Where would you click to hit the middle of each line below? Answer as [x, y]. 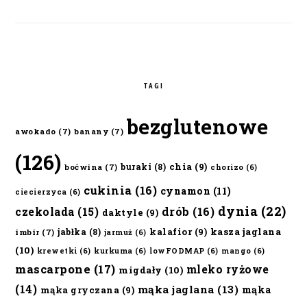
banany [91, 132]
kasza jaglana [246, 232]
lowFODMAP [177, 251]
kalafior [171, 232]
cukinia [108, 191]
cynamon [185, 191]
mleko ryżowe [228, 270]
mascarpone [53, 269]
